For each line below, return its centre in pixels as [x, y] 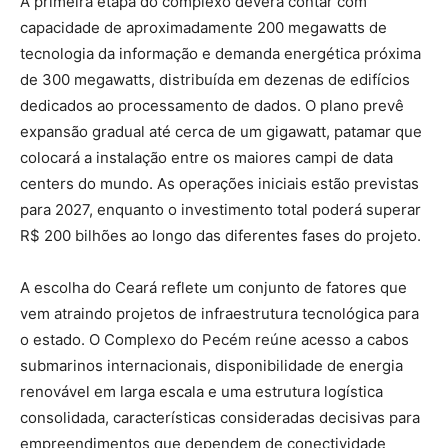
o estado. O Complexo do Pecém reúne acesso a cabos [214, 339]
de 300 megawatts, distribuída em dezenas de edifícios [215, 79]
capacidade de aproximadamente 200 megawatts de [203, 27]
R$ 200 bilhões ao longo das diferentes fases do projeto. [220, 235]
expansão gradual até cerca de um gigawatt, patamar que [221, 131]
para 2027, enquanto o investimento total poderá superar [220, 209]
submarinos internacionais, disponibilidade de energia [211, 365]
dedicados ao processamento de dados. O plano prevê [212, 105]
